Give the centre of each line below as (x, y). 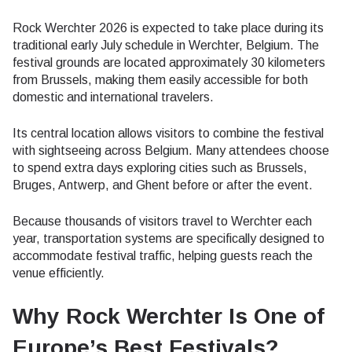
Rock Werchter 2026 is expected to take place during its (168, 28)
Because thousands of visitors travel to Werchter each (162, 221)
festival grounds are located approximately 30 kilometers (169, 62)
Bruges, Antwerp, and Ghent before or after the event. (163, 185)
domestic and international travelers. (113, 97)
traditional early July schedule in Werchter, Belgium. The (166, 45)
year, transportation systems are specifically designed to (169, 238)
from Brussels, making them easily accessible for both (160, 80)
